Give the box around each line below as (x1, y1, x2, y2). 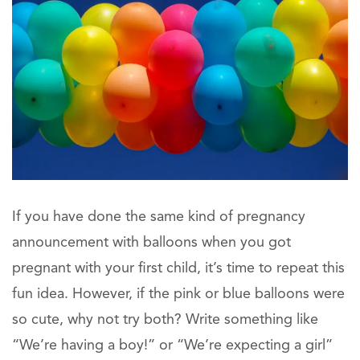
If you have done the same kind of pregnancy (12, 209, 305, 224)
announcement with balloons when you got (12, 235, 291, 250)
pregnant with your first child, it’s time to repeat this (12, 260, 345, 276)
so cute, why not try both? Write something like (12, 312, 318, 327)
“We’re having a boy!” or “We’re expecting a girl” (12, 337, 333, 353)
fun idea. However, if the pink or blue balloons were (12, 286, 345, 301)
